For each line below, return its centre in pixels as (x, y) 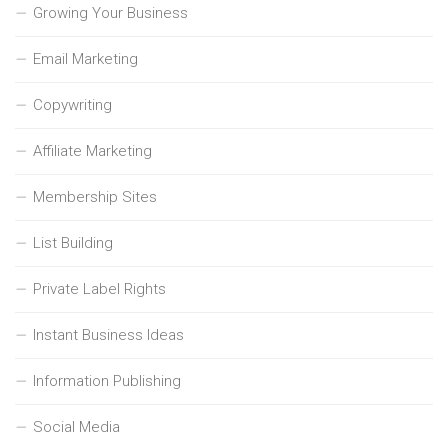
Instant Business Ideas (108, 334)
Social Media (76, 426)
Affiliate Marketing (92, 150)
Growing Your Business (110, 12)
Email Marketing (85, 58)
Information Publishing (107, 380)
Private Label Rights (99, 288)
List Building (73, 242)
